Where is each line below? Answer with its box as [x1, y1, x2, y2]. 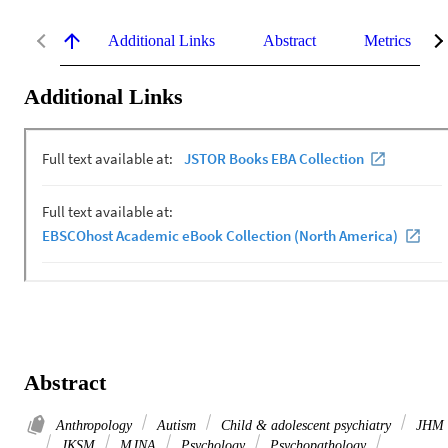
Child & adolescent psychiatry [217, 417, 395, 434]
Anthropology [56, 417, 136, 434]
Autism [153, 417, 200, 434]
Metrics [364, 31, 411, 49]
